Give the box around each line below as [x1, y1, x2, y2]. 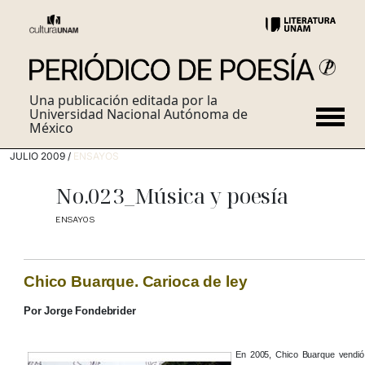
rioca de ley [162, 273, 248, 291]
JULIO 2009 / [10, 150, 73, 163]
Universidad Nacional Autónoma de [29, 105, 248, 124]
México [29, 119, 73, 138]
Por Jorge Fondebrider [24, 305, 136, 318]
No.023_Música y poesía [55, 181, 288, 211]
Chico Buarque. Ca [24, 273, 163, 291]
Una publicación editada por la [29, 91, 218, 110]
